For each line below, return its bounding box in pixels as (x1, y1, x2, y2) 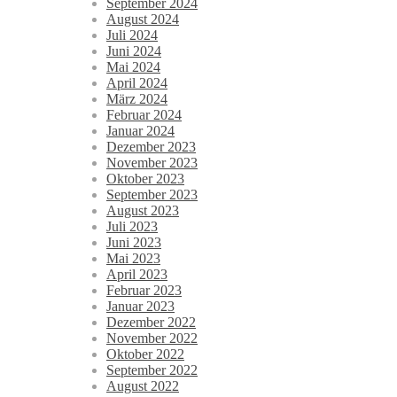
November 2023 (106, 155, 198, 171)
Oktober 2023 (106, 171, 184, 187)
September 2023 (106, 187, 198, 203)
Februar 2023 (106, 283, 182, 299)
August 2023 (106, 203, 179, 219)
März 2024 (106, 91, 167, 107)
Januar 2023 (106, 299, 175, 315)
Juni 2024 (106, 43, 161, 59)
